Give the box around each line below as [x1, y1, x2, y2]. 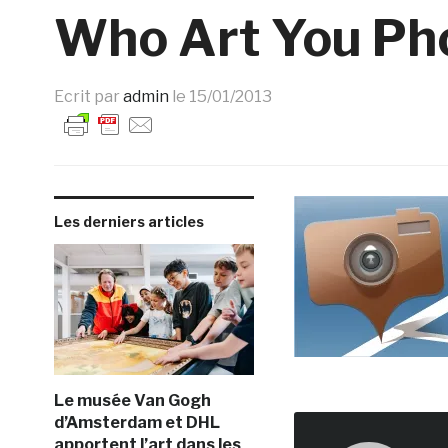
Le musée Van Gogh [53, 391, 211, 410]
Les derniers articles [53, 213, 204, 230]
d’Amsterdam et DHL [53, 413, 220, 432]
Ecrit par [53, 87, 123, 106]
